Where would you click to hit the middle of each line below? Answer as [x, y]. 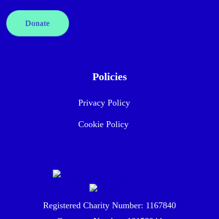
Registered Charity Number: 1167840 [109, 206]
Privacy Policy [104, 102]
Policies [109, 76]
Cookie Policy [104, 124]
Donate [38, 23]
